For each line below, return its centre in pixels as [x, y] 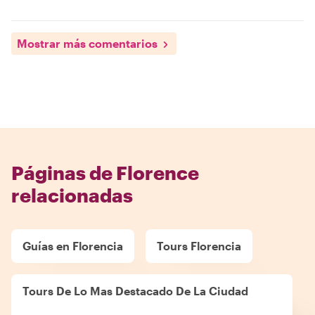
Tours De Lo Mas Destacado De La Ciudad [135, 290]
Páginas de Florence [105, 172]
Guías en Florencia [73, 245]
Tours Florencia [199, 245]
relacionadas [72, 195]
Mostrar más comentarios [87, 43]
